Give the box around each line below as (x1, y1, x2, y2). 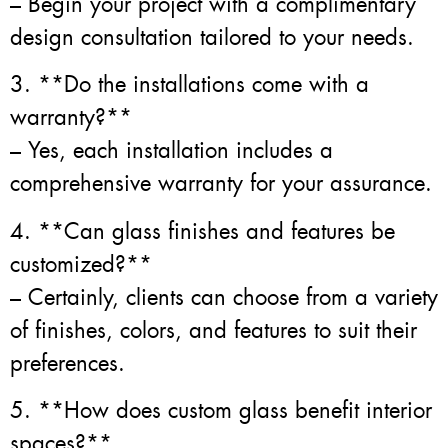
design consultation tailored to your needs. (10, 22, 414, 52)
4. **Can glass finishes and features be (10, 216, 395, 246)
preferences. (10, 348, 125, 378)
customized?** (10, 249, 152, 279)
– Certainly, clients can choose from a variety (10, 282, 438, 312)
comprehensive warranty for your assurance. (10, 169, 432, 199)
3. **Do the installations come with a (10, 70, 369, 100)
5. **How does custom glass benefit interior (10, 396, 432, 426)
